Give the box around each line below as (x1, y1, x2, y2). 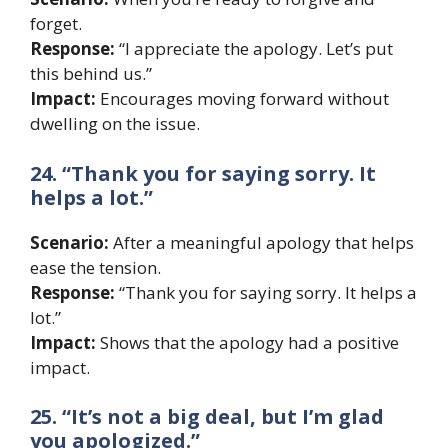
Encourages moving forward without (96, 87, 389, 111)
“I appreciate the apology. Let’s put (115, 37, 393, 61)
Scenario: (30, 230, 109, 254)
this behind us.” (30, 62, 152, 86)
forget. (30, 12, 82, 36)
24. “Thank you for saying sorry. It (30, 159, 376, 187)
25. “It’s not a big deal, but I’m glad (30, 403, 384, 431)
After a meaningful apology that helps (109, 230, 414, 254)
